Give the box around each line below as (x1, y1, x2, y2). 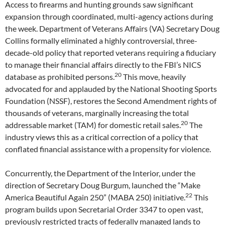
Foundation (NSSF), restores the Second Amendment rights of (5, 96, 216, 105)
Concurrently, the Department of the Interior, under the (5, 168, 195, 178)
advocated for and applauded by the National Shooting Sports (5, 84, 217, 93)
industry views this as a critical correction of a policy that (5, 132, 198, 142)
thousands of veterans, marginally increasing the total (5, 108, 189, 118)
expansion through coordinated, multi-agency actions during (5, 12, 213, 21)
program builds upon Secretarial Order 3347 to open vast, (5, 204, 203, 214)
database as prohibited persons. (5, 72, 115, 81)
